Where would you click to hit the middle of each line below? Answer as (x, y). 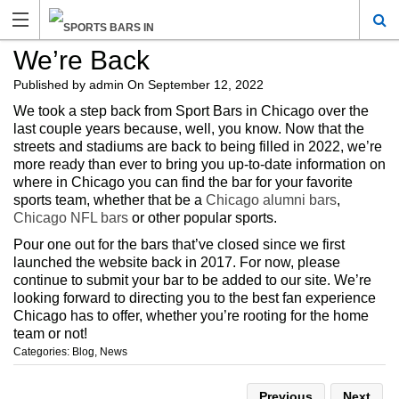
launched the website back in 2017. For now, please (177, 262)
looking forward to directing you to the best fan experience (195, 298)
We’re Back (81, 60)
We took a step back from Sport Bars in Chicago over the (191, 111)
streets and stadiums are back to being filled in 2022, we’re (198, 147)
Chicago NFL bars (71, 218)
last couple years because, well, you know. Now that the (189, 129)
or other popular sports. (203, 218)
